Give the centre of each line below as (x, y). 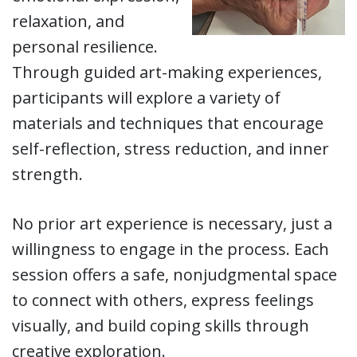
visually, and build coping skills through (161, 326)
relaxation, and (68, 22)
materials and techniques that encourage (168, 124)
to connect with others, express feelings (163, 300)
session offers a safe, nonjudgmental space (175, 275)
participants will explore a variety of (146, 98)
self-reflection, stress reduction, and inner (171, 149)
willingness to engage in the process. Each (171, 249)
